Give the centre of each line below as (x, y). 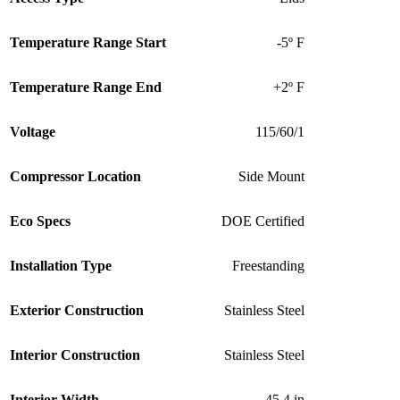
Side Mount (271, 177)
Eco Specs (40, 221)
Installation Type (61, 266)
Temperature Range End (86, 87)
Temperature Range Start (88, 43)
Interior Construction (75, 355)
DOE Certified (263, 221)
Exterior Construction (77, 311)
